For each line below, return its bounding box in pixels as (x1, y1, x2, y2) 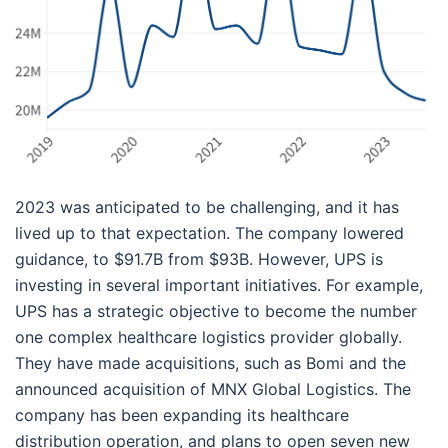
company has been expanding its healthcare (15, 405, 349, 425)
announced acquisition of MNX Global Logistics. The (15, 379, 411, 399)
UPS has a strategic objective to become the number (15, 301, 417, 321)
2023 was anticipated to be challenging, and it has (15, 197, 399, 217)
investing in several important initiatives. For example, (15, 275, 423, 295)
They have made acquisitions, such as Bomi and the (15, 353, 406, 373)
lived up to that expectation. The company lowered (15, 223, 404, 243)
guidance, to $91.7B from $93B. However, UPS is (15, 249, 383, 269)
